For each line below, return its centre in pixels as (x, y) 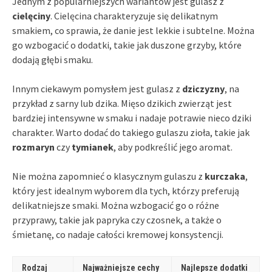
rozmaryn (33, 147)
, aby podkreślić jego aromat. (173, 147)
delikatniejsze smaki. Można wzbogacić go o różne (116, 206)
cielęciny (31, 16)
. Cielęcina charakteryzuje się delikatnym (134, 16)
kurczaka (225, 176)
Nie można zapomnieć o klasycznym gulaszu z (108, 176)
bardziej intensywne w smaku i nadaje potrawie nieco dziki (132, 118)
